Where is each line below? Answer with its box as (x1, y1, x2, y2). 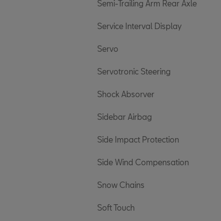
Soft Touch (97, 203, 135, 212)
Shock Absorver (97, 89, 154, 99)
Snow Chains (97, 180, 145, 189)
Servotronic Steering (97, 67, 171, 76)
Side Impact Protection (97, 135, 179, 144)
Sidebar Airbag (97, 112, 152, 121)
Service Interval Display (97, 21, 182, 31)
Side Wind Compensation (97, 157, 189, 167)
